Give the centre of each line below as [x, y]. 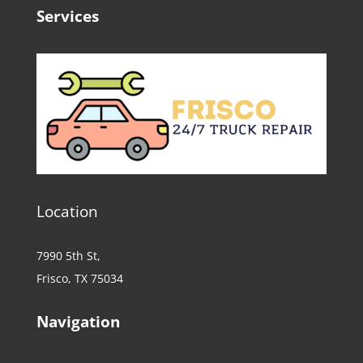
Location [67, 211]
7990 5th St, [68, 255]
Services [67, 16]
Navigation [78, 321]
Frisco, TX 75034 [79, 278]
